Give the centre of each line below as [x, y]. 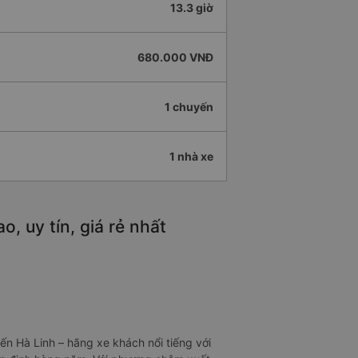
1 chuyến [189, 107]
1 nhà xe [191, 157]
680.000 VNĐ [175, 58]
